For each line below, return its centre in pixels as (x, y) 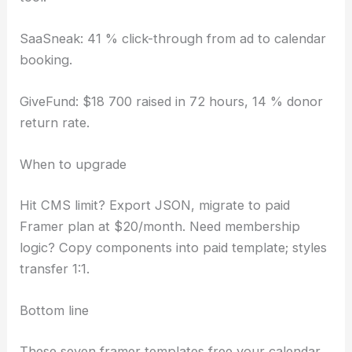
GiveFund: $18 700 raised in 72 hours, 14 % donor (172, 102)
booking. (46, 59)
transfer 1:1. (55, 268)
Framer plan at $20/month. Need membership (160, 226)
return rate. (55, 123)
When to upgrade (73, 165)
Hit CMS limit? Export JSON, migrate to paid (155, 205)
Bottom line (55, 311)
